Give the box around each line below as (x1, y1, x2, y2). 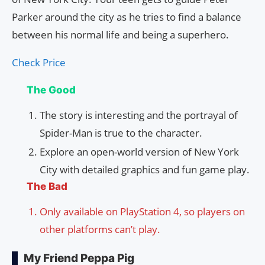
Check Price (12, 56, 66, 70)
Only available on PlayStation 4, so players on (40, 205, 245, 219)
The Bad (27, 180, 67, 193)
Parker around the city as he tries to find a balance (12, 10, 241, 24)
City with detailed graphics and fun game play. (40, 163, 250, 177)
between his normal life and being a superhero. (12, 28, 229, 42)
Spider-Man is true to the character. (40, 126, 202, 140)
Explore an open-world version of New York (40, 145, 239, 159)
